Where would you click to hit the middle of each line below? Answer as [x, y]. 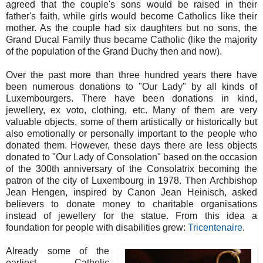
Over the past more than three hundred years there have [131, 75]
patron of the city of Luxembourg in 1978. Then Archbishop [131, 180]
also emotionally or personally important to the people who [131, 133]
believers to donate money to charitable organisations [131, 204]
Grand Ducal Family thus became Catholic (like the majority [131, 39]
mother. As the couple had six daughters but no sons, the [131, 28]
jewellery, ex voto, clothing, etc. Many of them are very [131, 110]
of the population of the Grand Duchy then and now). [114, 51]
